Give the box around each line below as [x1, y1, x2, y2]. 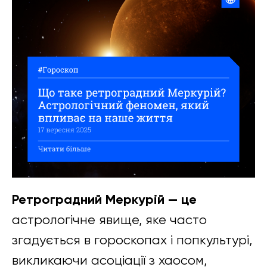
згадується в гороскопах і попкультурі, [12, 232, 252, 248]
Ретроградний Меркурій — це [12, 191, 197, 208]
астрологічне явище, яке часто [12, 212, 207, 228]
